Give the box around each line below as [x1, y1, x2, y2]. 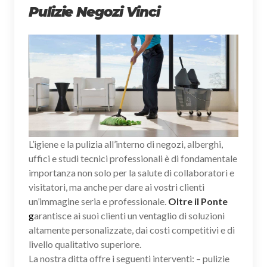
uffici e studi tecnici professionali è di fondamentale [29, 152, 237, 164]
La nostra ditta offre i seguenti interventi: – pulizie [29, 252, 229, 264]
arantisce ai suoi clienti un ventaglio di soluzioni [34, 209, 225, 221]
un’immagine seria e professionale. [29, 195, 168, 207]
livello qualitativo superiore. [29, 238, 141, 250]
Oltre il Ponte [168, 195, 228, 207]
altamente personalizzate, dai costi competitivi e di [29, 223, 235, 235]
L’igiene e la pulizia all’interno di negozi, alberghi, [29, 138, 223, 150]
